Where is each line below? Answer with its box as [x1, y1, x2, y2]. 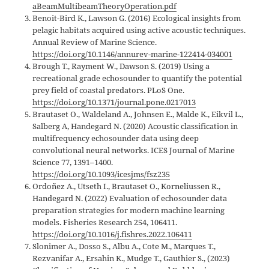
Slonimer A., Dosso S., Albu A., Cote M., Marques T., [32, 241, 216, 252]
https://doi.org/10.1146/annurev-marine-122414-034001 [32, 49, 233, 60]
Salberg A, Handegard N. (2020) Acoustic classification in [32, 121, 238, 132]
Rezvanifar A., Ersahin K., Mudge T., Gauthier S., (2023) [32, 253, 231, 264]
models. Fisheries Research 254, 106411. [32, 217, 178, 228]
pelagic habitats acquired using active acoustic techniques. [32, 25, 246, 36]
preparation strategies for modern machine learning [32, 205, 225, 216]
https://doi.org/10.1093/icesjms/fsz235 [32, 169, 171, 180]
